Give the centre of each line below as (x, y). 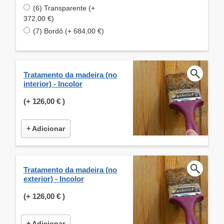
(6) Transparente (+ (64, 8)
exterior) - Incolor (54, 178)
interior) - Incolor (53, 83)
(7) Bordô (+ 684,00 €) (68, 31)
